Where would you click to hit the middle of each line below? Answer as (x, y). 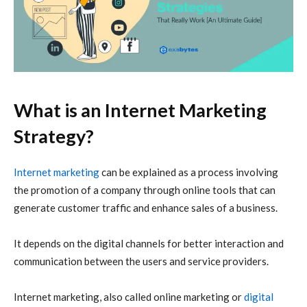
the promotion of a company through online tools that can (145, 190)
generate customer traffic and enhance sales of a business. (146, 208)
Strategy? (54, 136)
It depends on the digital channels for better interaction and (149, 244)
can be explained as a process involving (189, 172)
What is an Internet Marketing (140, 110)
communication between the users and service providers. (141, 261)
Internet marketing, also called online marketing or (129, 297)
